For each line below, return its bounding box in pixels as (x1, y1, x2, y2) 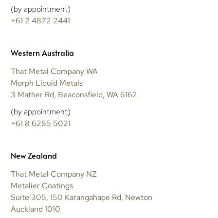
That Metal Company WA (11, 66, 98, 76)
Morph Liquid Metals (11, 77, 83, 88)
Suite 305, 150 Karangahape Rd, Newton (11, 192, 153, 202)
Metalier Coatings (11, 180, 73, 191)
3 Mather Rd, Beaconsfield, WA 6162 (11, 89, 138, 100)
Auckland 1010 (11, 203, 61, 214)
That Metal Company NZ (11, 168, 97, 179)
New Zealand (11, 149, 57, 161)
